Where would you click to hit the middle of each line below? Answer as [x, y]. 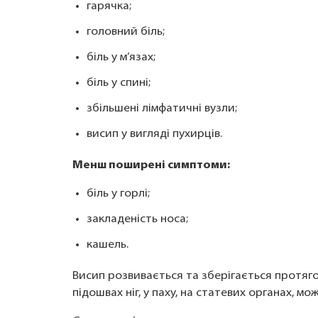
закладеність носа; [137, 219]
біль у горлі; [118, 194]
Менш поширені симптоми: [151, 165]
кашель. [108, 245]
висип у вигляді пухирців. [154, 134]
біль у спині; [119, 83]
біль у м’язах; [121, 57]
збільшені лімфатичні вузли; [162, 109]
